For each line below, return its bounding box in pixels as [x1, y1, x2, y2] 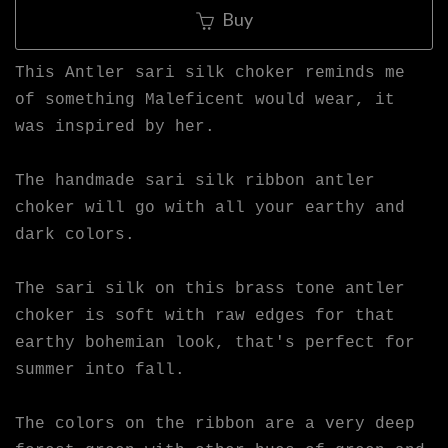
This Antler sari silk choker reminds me [15, 64, 405, 83]
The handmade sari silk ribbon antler [15, 172, 375, 191]
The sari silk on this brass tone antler [15, 280, 405, 299]
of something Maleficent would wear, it [15, 91, 395, 110]
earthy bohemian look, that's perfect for [15, 334, 415, 353]
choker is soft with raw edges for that [15, 307, 395, 326]
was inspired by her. [15, 118, 215, 137]
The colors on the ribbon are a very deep [15, 415, 415, 434]
